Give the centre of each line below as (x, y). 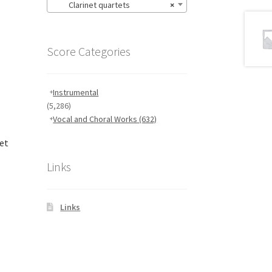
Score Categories (88, 51)
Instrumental (76, 93)
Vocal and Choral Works (96, 119)
